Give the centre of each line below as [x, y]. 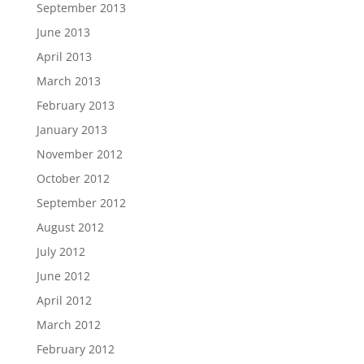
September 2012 [81, 203]
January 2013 [71, 130]
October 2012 [73, 178]
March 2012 [68, 325]
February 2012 [75, 349]
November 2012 [79, 154]
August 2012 [70, 227]
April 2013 [64, 56]
